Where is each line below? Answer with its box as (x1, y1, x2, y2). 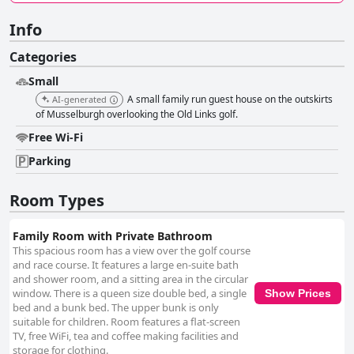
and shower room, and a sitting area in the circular (13, 272, 248, 287)
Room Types (9, 190, 104, 212)
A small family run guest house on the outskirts (127, 92, 333, 107)
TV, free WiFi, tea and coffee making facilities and (13, 329, 239, 344)
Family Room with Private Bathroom (13, 228, 213, 244)
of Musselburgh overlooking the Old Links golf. (36, 107, 238, 122)
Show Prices (265, 286, 331, 299)
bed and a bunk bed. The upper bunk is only (13, 300, 219, 315)
